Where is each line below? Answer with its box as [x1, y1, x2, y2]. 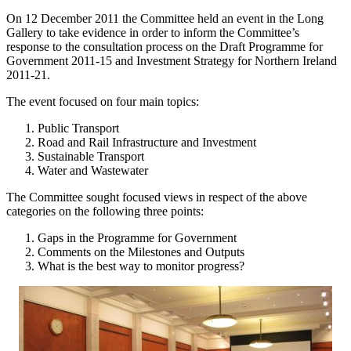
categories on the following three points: [6, 204, 204, 218]
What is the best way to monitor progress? [38, 259, 244, 273]
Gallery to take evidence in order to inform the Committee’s [6, 25, 299, 39]
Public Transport [38, 121, 119, 135]
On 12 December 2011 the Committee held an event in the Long [6, 11, 324, 25]
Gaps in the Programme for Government [38, 230, 237, 244]
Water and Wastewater [38, 163, 148, 177]
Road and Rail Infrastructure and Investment [38, 135, 256, 149]
